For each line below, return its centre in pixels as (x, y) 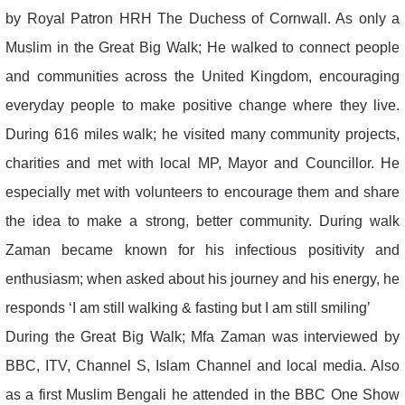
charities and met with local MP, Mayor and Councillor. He (202, 163)
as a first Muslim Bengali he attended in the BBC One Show (202, 394)
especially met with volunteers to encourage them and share (202, 192)
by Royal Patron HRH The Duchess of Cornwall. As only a (202, 18)
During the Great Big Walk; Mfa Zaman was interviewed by (202, 336)
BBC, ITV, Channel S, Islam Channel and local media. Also (202, 365)
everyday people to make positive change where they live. (202, 105)
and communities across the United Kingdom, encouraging (202, 76)
